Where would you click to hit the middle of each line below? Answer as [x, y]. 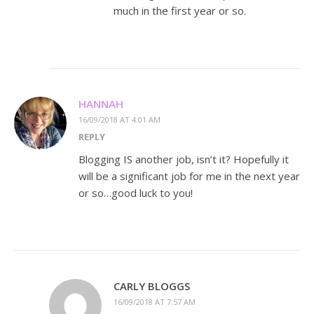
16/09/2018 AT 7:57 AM [155, 302]
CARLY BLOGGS [152, 286]
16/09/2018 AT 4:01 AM [120, 120]
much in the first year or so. [180, 11]
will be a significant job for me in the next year [189, 176]
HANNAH [101, 104]
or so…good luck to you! [136, 193]
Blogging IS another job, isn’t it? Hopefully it [184, 159]
